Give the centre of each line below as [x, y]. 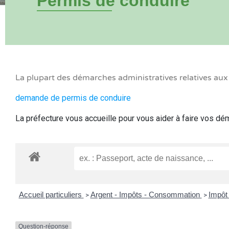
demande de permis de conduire [73, 98]
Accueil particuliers [51, 194]
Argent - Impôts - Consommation [146, 194]
